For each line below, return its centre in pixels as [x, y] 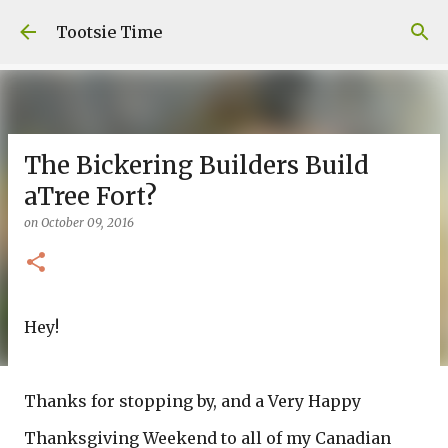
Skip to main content [224, 25]
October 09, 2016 [87, 222]
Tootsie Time [109, 32]
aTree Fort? [90, 196]
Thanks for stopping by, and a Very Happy [192, 401]
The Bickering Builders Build [196, 165]
